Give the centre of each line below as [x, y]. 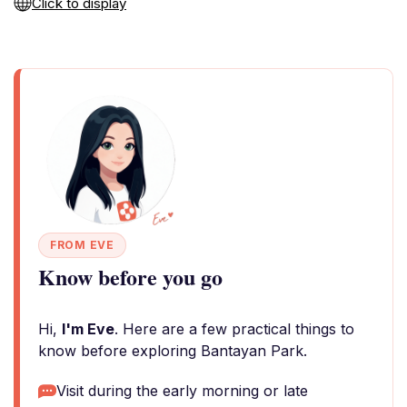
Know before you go [130, 277]
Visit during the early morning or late [182, 391]
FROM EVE [82, 245]
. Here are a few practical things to [234, 329]
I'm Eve [88, 329]
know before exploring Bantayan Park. [173, 351]
